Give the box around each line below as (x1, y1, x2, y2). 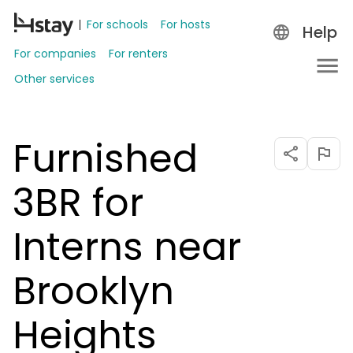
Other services (14, 71, 95, 87)
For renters (109, 46, 168, 61)
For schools (87, 17, 148, 32)
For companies (14, 46, 96, 61)
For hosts (161, 17, 210, 32)
